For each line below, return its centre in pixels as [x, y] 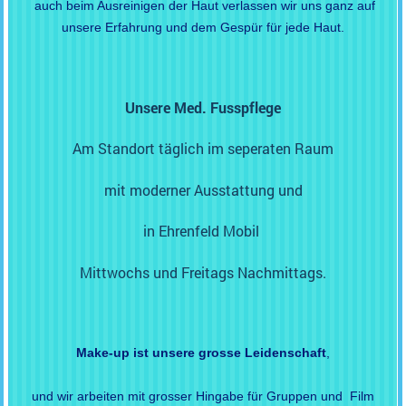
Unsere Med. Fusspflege [203, 108]
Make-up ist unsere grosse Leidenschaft [201, 353]
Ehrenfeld [189, 231]
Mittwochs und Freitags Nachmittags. [203, 272]
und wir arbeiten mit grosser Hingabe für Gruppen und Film [203, 396]
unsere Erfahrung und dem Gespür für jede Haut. [203, 28]
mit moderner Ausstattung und [203, 189]
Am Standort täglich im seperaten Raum [203, 149]
